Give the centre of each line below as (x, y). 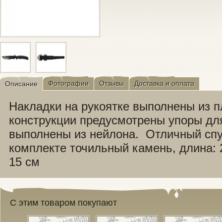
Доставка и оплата (164, 83)
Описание (21, 84)
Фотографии (68, 83)
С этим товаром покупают (63, 203)
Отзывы (111, 83)
